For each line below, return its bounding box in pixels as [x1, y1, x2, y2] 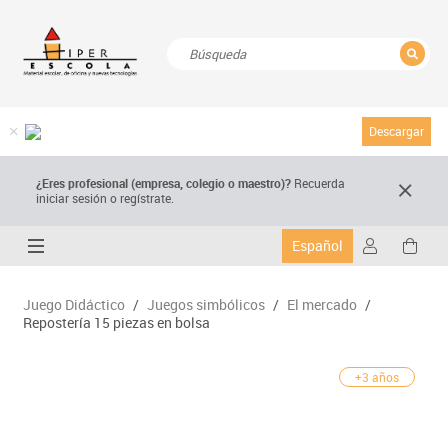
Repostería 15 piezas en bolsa [22, 313, 210, 333]
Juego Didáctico [22, 295, 125, 315]
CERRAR [358, 94, 413, 113]
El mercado [286, 295, 357, 315]
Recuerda [294, 175, 346, 192]
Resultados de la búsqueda [166, 98, 360, 121]
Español [292, 236, 344, 256]
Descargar [369, 123, 424, 140]
